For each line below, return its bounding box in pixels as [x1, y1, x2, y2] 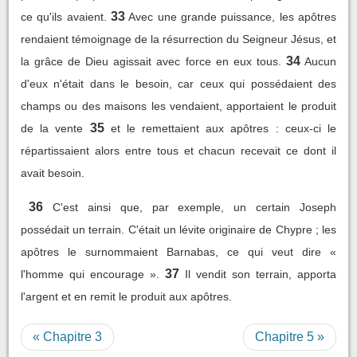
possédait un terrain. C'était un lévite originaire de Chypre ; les [21, 222, 336, 236]
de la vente [21, 121, 84, 135]
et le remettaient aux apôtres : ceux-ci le [110, 121, 337, 135]
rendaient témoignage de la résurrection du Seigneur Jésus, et [21, 32, 336, 45]
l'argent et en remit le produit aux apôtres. [21, 289, 232, 303]
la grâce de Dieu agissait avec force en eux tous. [21, 54, 281, 68]
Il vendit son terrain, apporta [185, 267, 336, 280]
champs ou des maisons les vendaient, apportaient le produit [21, 99, 336, 112]
